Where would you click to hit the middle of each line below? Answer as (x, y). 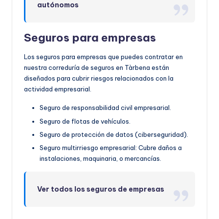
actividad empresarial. (58, 89)
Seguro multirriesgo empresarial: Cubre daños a (111, 147)
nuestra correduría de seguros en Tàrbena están (97, 68)
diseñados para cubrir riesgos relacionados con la (99, 78)
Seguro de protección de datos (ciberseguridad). (114, 134)
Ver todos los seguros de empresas (101, 189)
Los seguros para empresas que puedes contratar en (103, 57)
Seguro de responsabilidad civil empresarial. (105, 108)
